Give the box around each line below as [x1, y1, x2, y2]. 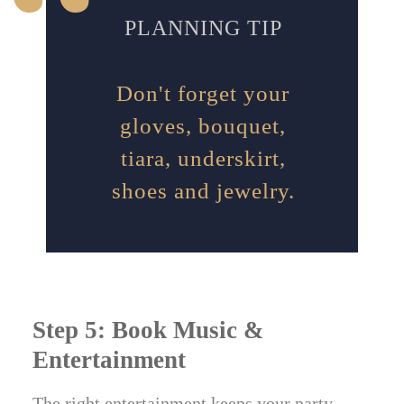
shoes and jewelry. [111, 179, 295, 204]
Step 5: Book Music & [32, 317, 264, 344]
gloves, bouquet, [120, 114, 286, 139]
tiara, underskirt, [120, 146, 286, 171]
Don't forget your [116, 81, 289, 106]
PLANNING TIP [124, 16, 282, 41]
